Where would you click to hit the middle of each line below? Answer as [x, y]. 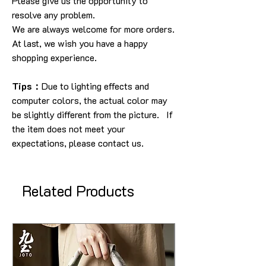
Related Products [78, 191]
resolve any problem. [53, 15]
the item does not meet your [69, 129]
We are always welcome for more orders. [93, 29]
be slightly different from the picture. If [92, 114]
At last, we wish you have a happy [80, 43]
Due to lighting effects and [95, 86]
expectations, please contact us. [78, 143]
